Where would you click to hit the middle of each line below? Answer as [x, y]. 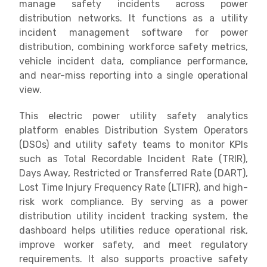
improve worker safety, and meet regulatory [133, 244]
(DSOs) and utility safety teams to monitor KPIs [133, 144]
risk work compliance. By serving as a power [133, 201]
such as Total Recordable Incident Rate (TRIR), [133, 159]
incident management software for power [133, 32]
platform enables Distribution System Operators [133, 130]
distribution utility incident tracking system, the [133, 216]
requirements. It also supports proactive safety [133, 259]
